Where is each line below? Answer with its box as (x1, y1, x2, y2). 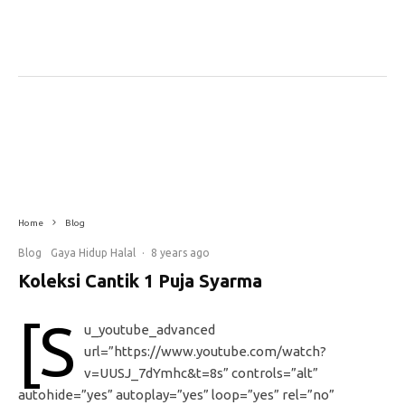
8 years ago (151, 247, 210, 259)
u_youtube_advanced (84, 322, 215, 337)
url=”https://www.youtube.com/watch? (84, 344, 326, 359)
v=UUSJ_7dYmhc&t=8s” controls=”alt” (84, 365, 318, 381)
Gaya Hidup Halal (51, 247, 136, 259)
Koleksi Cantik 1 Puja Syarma (18, 270, 262, 291)
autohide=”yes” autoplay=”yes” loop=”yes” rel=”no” (18, 387, 334, 402)
